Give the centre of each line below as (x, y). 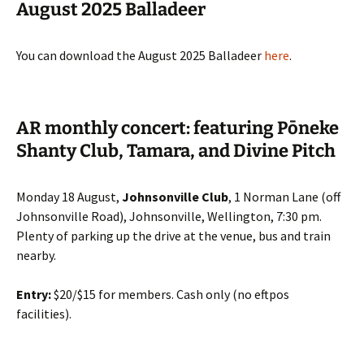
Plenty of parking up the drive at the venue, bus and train (173, 236)
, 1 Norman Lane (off (284, 197)
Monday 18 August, (69, 197)
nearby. (37, 255)
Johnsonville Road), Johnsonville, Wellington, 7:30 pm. (169, 216)
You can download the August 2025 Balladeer (140, 55)
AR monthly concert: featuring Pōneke (178, 128)
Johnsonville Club (175, 197)
